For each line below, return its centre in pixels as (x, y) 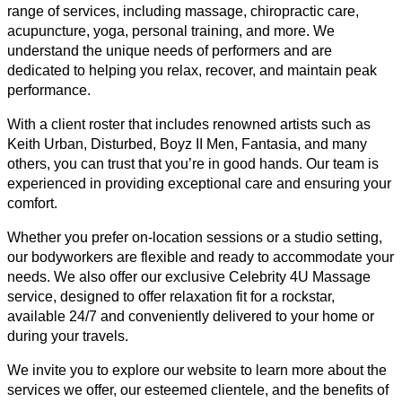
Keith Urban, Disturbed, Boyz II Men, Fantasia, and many (187, 144)
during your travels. (68, 336)
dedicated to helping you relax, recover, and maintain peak (192, 70)
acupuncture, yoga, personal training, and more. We (171, 31)
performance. (49, 90)
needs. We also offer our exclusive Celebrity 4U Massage (189, 276)
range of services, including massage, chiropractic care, (183, 11)
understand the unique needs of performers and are (170, 50)
